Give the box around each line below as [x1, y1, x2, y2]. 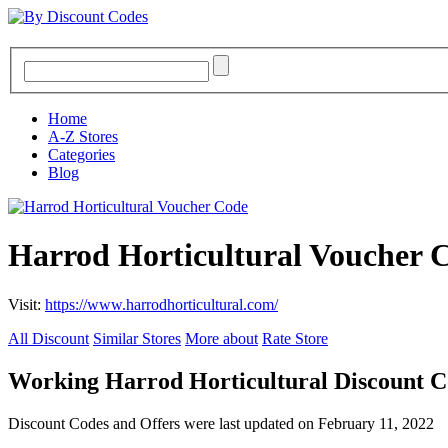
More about [185, 329, 258, 347]
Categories [48, 146, 115, 164]
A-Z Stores [48, 128, 118, 146]
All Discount [8, 329, 89, 347]
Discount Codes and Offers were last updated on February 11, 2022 [8, 414, 434, 432]
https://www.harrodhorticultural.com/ [45, 295, 278, 313]
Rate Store [262, 329, 328, 347]
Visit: [8, 295, 45, 313]
